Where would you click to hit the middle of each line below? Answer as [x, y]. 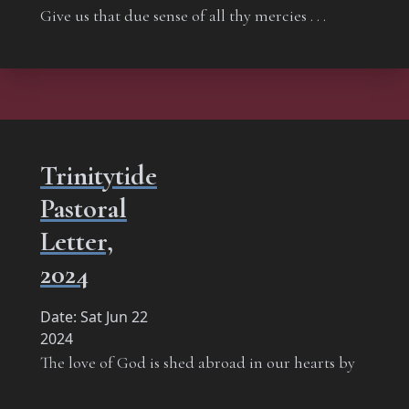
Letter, [77, 241]
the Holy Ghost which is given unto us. [168, 388]
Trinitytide [99, 175]
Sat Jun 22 [114, 316]
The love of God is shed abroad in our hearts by [198, 362]
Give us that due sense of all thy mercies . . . [183, 15]
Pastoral [84, 208]
